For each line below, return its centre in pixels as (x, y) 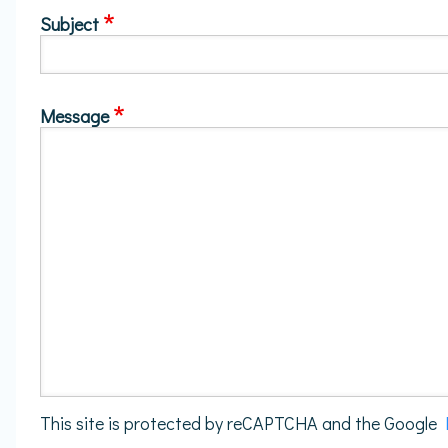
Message (74, 115)
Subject (69, 23)
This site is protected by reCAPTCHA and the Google (242, 422)
